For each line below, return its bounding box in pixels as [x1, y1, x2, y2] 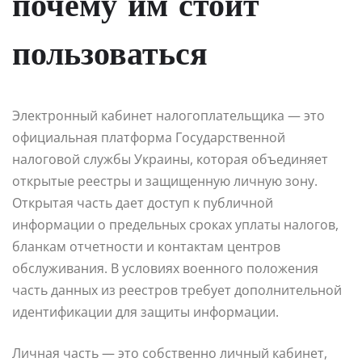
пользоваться [12, 40, 208, 74]
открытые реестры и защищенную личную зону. [12, 172, 318, 191]
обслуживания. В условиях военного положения [12, 259, 318, 278]
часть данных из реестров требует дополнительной [12, 281, 342, 300]
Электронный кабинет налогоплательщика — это [12, 107, 325, 125]
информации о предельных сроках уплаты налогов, [12, 216, 339, 234]
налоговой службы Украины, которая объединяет [12, 150, 328, 169]
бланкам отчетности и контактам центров [12, 238, 280, 256]
